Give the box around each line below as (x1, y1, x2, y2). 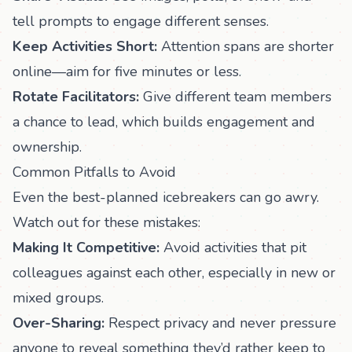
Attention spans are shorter (157, 37, 334, 56)
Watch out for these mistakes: (13, 213, 200, 232)
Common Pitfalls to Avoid (13, 163, 176, 181)
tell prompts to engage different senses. (13, 12, 269, 31)
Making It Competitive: (13, 238, 159, 257)
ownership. (13, 137, 82, 156)
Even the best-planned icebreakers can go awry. (13, 188, 319, 207)
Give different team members (139, 87, 332, 106)
